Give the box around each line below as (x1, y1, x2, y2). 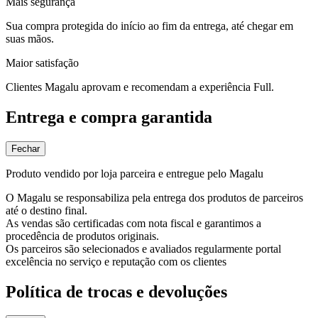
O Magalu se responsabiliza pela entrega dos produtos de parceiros (6, 191, 303, 204)
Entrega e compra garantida (6, 107, 212, 126)
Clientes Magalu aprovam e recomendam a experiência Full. (6, 80, 274, 93)
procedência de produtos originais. (6, 229, 159, 242)
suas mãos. (6, 32, 54, 45)
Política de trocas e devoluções (6, 282, 227, 301)
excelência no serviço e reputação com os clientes (6, 255, 226, 268)
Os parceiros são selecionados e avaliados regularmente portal (6, 242, 281, 255)
